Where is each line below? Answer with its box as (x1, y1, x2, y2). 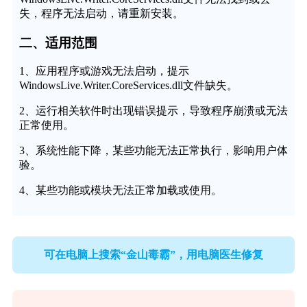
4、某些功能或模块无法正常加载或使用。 (19, 184, 222, 197)
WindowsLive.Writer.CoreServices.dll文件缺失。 (19, 79, 238, 92)
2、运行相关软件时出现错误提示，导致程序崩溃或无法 (19, 105, 288, 117)
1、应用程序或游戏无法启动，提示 (19, 65, 189, 77)
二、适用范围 (19, 35, 97, 50)
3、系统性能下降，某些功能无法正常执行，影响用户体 (19, 145, 288, 157)
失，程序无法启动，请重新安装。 (19, 7, 184, 19)
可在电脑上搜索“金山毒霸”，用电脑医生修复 (44, 248, 263, 260)
